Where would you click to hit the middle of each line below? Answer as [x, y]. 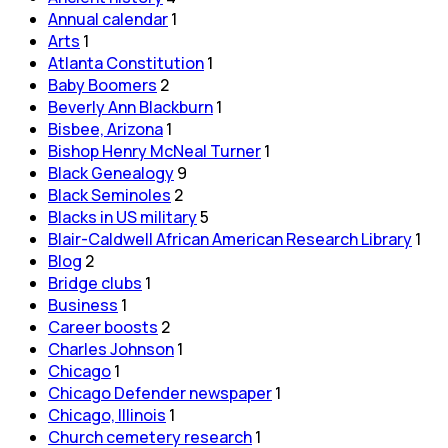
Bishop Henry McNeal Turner [154, 150]
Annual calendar [108, 18]
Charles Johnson [111, 348]
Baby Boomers [102, 84]
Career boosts [103, 326]
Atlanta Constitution [126, 62]
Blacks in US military [122, 216]
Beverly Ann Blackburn [130, 106]
